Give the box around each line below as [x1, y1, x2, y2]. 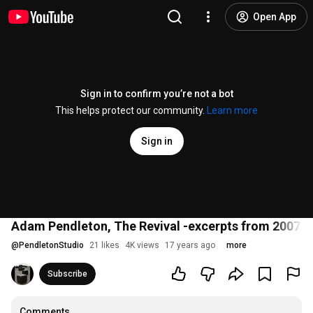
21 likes [89, 240, 119, 250]
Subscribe [48, 269, 87, 279]
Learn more [207, 105, 258, 116]
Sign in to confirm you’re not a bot [80, 88, 233, 99]
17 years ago [165, 240, 215, 250]
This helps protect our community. [55, 105, 207, 116]
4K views [125, 240, 159, 250]
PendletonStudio [19, 240, 84, 250]
